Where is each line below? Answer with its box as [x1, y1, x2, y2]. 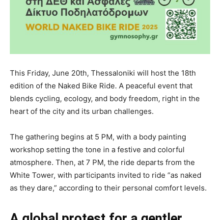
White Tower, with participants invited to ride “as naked [10, 170, 201, 180]
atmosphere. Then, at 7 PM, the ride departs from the [10, 158, 195, 167]
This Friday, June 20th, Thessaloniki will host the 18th [10, 68, 196, 78]
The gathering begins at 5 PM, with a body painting [10, 132, 186, 142]
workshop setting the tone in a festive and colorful [10, 145, 185, 155]
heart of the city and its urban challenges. [10, 107, 154, 116]
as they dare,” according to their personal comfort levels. [10, 183, 207, 193]
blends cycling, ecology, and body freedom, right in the [10, 94, 200, 104]
